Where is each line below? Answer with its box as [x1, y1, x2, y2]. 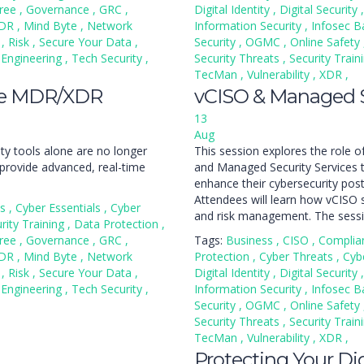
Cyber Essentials [15, 200, 104, 215]
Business [226, 232, 276, 248]
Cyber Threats [259, 249, 336, 264]
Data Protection [74, 216, 162, 232]
